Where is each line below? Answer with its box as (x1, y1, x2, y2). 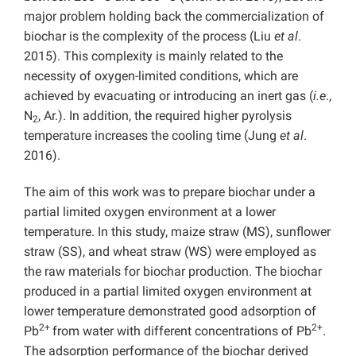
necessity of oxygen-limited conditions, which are (24, 68, 298, 84)
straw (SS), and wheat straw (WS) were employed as (24, 244, 316, 260)
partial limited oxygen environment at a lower (24, 204, 276, 220)
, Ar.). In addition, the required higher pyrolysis (38, 108, 292, 124)
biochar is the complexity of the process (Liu (24, 29, 274, 44)
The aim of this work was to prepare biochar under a (24, 184, 315, 200)
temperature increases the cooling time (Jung (24, 128, 280, 144)
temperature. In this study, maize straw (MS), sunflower (24, 224, 331, 240)
